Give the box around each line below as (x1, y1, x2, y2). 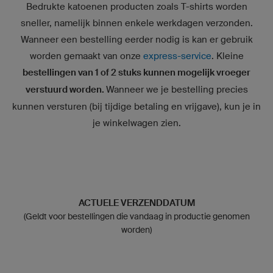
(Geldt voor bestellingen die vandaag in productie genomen (23, 211, 250, 221)
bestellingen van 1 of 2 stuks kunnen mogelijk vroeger (23, 66, 250, 78)
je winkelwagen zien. (92, 117, 181, 128)
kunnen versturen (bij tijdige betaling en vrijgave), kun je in (12, 101, 261, 112)
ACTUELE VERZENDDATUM (78, 197, 195, 208)
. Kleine (211, 50, 244, 61)
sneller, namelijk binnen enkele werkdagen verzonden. (20, 17, 253, 28)
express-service (143, 50, 211, 61)
